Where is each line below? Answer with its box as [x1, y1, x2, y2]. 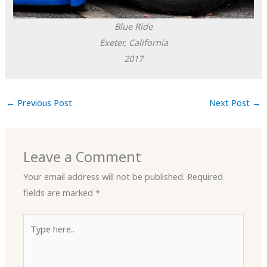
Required [187, 170, 223, 183]
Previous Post [14, 97, 72, 109]
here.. [23, 231, 45, 244]
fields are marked [23, 187, 96, 199]
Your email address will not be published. [23, 170, 185, 183]
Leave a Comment [23, 147, 142, 167]
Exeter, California [99, 36, 168, 48]
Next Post [209, 97, 253, 109]
